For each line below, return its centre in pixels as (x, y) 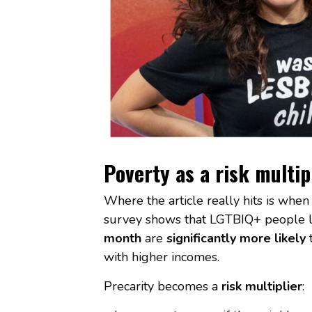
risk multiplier (262, 286)
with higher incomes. (161, 257)
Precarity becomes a (162, 286)
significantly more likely (236, 238)
